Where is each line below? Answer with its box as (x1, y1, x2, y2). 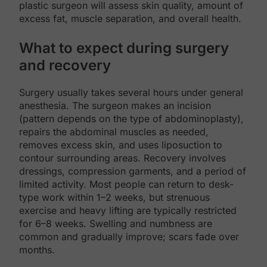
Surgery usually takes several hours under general (19, 86, 243, 99)
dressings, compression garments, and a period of (19, 165, 246, 178)
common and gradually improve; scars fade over (19, 231, 239, 243)
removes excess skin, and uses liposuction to (19, 139, 222, 151)
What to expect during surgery (19, 39, 229, 57)
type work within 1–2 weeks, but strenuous (19, 191, 210, 204)
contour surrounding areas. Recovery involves (19, 152, 226, 164)
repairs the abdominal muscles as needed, (19, 126, 209, 138)
